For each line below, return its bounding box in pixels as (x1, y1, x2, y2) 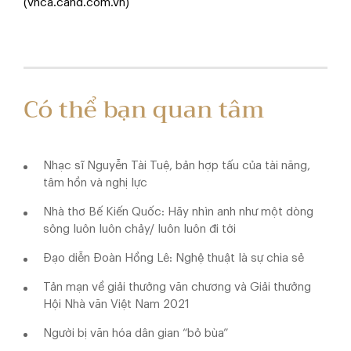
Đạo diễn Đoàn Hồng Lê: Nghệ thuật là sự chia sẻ (43, 251, 304, 264)
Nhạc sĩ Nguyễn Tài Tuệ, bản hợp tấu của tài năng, (43, 159, 310, 172)
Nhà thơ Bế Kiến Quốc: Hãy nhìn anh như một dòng (43, 205, 313, 218)
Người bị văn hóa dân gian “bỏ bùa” (43, 327, 228, 339)
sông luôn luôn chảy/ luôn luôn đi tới (43, 223, 236, 235)
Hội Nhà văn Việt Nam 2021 (43, 298, 190, 310)
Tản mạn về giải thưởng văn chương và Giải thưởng (43, 280, 311, 293)
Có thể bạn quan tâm (24, 89, 264, 131)
